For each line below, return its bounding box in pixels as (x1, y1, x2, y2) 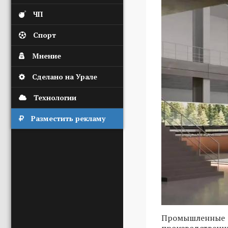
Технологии (34, 93, 76, 102)
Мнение (32, 51, 61, 61)
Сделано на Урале (32, 72, 97, 81)
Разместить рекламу (31, 113, 105, 123)
